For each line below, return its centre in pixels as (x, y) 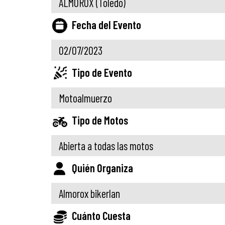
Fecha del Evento (106, 25)
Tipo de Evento (102, 73)
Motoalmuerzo (85, 98)
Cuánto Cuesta (101, 216)
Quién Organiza (102, 168)
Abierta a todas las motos (106, 146)
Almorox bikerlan (89, 194)
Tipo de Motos (100, 120)
